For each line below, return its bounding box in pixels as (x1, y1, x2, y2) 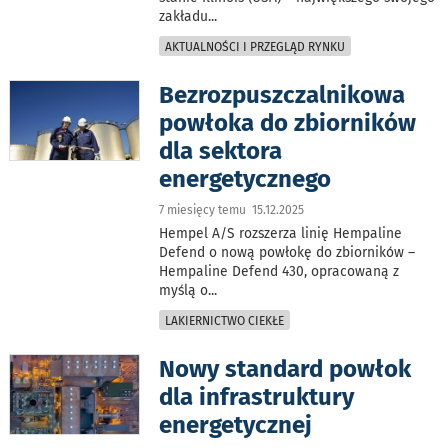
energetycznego (159, 164, 332, 193)
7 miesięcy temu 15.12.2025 (159, 202, 305, 217)
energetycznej (159, 410, 313, 439)
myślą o (159, 281, 209, 299)
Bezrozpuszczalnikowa (159, 80, 406, 109)
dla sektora (159, 136, 283, 165)
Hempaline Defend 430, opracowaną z (159, 262, 400, 280)
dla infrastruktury (159, 382, 355, 411)
